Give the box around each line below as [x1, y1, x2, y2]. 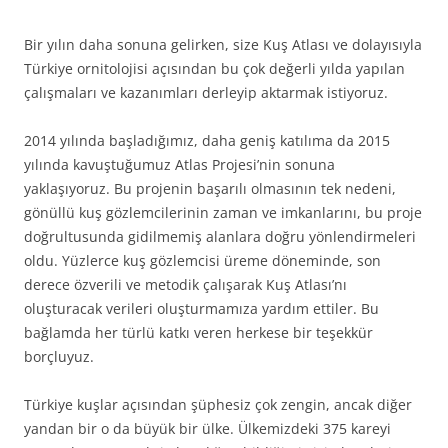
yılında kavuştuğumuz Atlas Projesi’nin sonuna [24, 155, 335, 175]
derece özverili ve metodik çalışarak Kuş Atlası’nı [24, 275, 347, 295]
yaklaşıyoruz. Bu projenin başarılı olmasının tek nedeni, [24, 179, 396, 199]
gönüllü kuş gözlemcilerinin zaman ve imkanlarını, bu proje [24, 203, 422, 223]
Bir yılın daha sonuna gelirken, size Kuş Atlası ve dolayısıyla [24, 35, 422, 55]
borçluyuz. [24, 347, 94, 367]
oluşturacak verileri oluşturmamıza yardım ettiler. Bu [24, 299, 379, 319]
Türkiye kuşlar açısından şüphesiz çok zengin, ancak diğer [24, 395, 412, 415]
